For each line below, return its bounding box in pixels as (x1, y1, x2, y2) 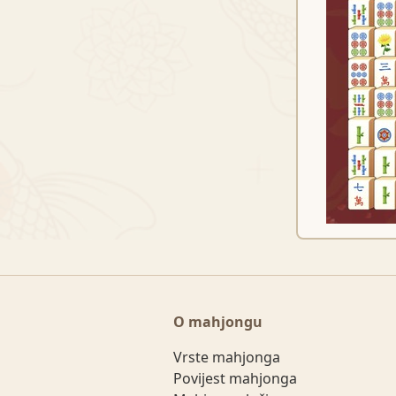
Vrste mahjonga (173, 347, 280, 367)
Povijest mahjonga (173, 369, 297, 388)
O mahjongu (173, 312, 263, 331)
